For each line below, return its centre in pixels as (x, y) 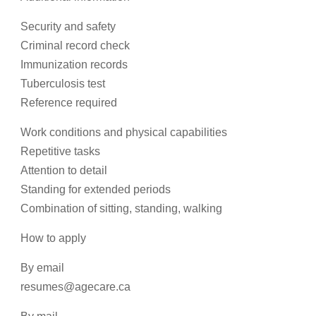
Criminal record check (75, 45)
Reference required (69, 103)
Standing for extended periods (96, 189)
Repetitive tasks (60, 151)
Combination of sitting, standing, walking (121, 208)
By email (42, 268)
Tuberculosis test (63, 84)
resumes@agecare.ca (75, 287)
